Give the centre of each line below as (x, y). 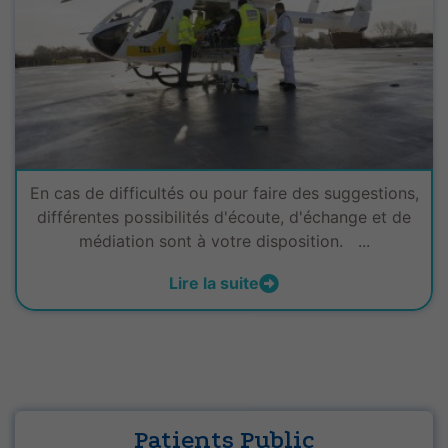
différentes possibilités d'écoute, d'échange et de (224, 216)
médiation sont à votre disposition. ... (224, 240)
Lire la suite (214, 282)
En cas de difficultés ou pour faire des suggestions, (224, 192)
